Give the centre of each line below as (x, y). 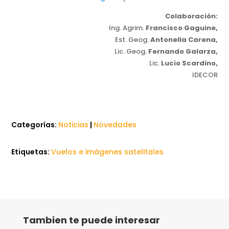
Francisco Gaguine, (181, 28)
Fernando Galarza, (182, 52)
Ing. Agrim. (127, 28)
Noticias (74, 125)
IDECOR (205, 75)
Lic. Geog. (130, 52)
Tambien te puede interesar (91, 220)
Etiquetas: (31, 152)
